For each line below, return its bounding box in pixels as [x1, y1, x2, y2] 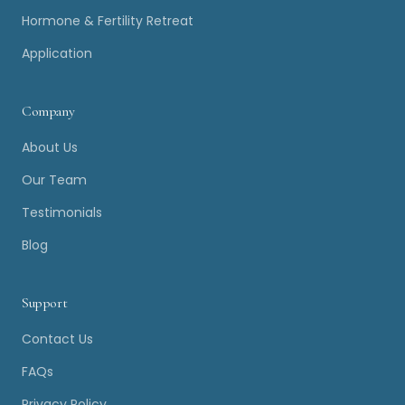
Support [22, 294, 68, 312]
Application [22, 44, 92, 62]
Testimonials [22, 203, 102, 221]
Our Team [22, 171, 87, 189]
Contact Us [22, 330, 93, 348]
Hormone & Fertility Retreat [22, 12, 193, 30]
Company [22, 102, 75, 120]
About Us [22, 138, 78, 156]
